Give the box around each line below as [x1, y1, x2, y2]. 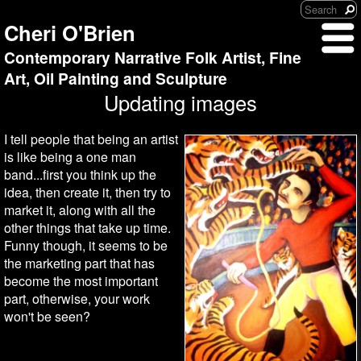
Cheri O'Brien [4, 18, 135, 48]
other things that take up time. [4, 218, 174, 237]
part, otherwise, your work [4, 289, 150, 308]
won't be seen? [4, 307, 90, 326]
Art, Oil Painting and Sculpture [4, 67, 227, 89]
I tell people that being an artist [4, 130, 178, 148]
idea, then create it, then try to [4, 183, 171, 201]
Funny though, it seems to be [4, 236, 168, 255]
